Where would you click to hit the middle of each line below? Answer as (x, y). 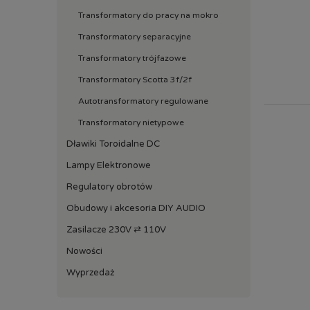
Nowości (84, 251)
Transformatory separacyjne (135, 36)
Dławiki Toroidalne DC (113, 144)
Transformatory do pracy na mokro (148, 15)
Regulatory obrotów (109, 186)
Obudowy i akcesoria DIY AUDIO (136, 208)
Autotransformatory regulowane (143, 101)
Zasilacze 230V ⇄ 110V (116, 229)
